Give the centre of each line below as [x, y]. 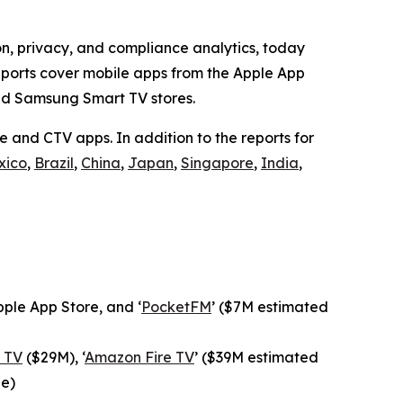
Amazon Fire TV [139, 358]
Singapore [217, 163]
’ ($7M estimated [270, 307]
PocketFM [176, 307]
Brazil [54, 163]
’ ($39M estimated [256, 358]
